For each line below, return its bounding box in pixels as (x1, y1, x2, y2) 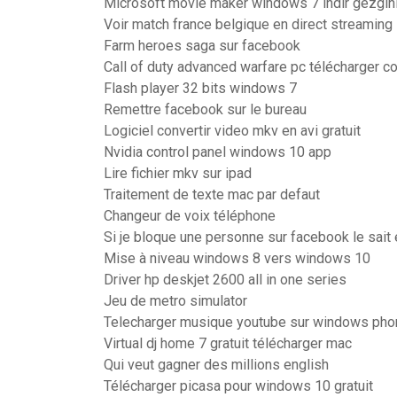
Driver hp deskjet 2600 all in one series (104, 271, 346, 288)
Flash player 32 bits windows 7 (104, 80, 297, 97)
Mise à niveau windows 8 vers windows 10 (104, 250, 370, 267)
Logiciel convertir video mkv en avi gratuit (104, 122, 361, 139)
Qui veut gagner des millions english (104, 356, 329, 373)
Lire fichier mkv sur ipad (104, 165, 252, 182)
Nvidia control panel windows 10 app (104, 144, 331, 160)
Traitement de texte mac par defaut (104, 186, 320, 203)
